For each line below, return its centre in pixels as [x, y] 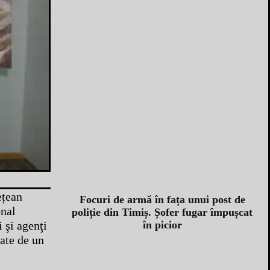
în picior [162, 224]
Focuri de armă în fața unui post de [162, 199]
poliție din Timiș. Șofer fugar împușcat [162, 212]
